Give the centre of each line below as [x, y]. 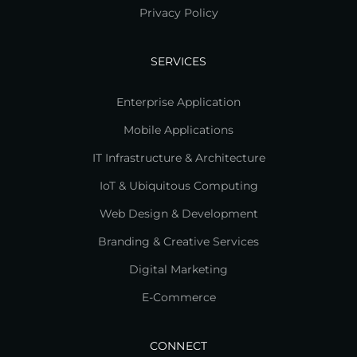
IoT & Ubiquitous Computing [178, 185]
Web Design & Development [178, 213]
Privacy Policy [178, 12]
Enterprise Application [178, 102]
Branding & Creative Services [178, 241]
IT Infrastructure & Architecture [178, 157]
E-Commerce [178, 297]
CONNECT [178, 345]
